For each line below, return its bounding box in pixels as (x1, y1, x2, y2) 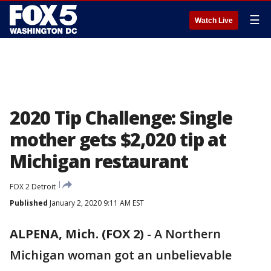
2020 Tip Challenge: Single (10, 105, 232, 130)
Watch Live (195, 16, 233, 25)
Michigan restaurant (10, 149, 189, 174)
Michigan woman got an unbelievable (10, 247, 232, 263)
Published (10, 198, 48, 208)
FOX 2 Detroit (10, 181, 56, 192)
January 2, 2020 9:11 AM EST (48, 198, 144, 208)
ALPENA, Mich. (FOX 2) (10, 226, 144, 242)
